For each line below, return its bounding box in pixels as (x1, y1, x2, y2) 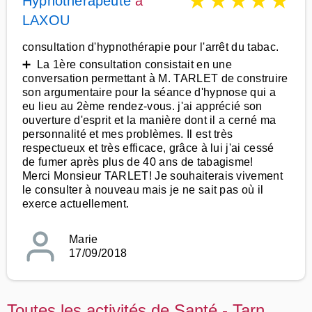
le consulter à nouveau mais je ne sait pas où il (22, 184, 264, 196)
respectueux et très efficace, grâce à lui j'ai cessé (22, 142, 274, 154)
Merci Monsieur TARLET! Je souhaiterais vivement (22, 170, 283, 182)
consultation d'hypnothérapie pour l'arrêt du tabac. (22, 41, 279, 53)
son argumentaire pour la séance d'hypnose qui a (22, 86, 276, 98)
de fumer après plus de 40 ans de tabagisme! (22, 156, 253, 168)
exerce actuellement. (22, 198, 130, 210)
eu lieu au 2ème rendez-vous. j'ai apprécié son (22, 100, 263, 112)
